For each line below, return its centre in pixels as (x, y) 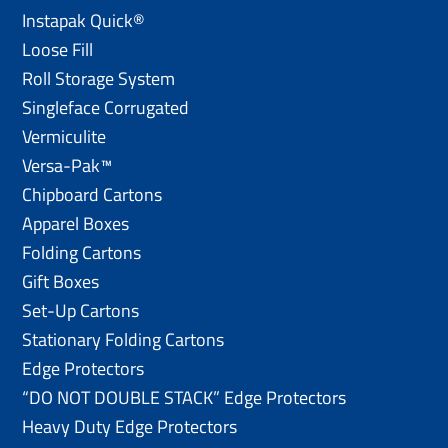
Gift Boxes (61, 281)
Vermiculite (64, 136)
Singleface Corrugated (106, 107)
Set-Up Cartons (81, 310)
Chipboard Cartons (92, 194)
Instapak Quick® (84, 20)
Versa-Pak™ (67, 165)
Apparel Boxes (76, 223)
